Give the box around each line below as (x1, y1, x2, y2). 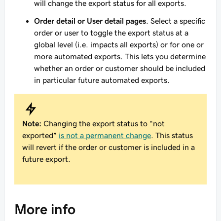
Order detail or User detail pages (34, 17, 146, 25)
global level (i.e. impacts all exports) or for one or (34, 40, 204, 48)
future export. (22, 155, 71, 163)
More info (14, 202, 75, 216)
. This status (151, 131, 193, 139)
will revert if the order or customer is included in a (22, 143, 195, 151)
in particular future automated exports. (34, 76, 170, 84)
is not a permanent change (59, 131, 151, 139)
